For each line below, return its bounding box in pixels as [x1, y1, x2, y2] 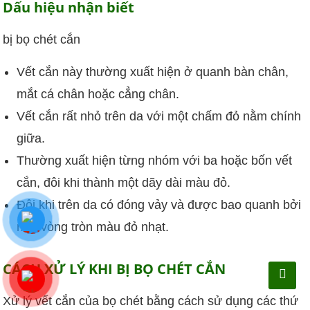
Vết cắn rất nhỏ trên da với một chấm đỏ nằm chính [17, 109, 302, 123]
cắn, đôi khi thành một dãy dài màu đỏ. [17, 175, 231, 190]
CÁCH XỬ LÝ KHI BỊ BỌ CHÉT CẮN [3, 259, 226, 278]
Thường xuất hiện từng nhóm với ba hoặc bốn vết [17, 153, 293, 167]
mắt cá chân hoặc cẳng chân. [17, 86, 180, 101]
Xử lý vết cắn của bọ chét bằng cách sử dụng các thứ [3, 293, 299, 308]
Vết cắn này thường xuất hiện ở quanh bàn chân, [17, 64, 289, 79]
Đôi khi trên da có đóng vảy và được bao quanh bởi [17, 197, 302, 212]
